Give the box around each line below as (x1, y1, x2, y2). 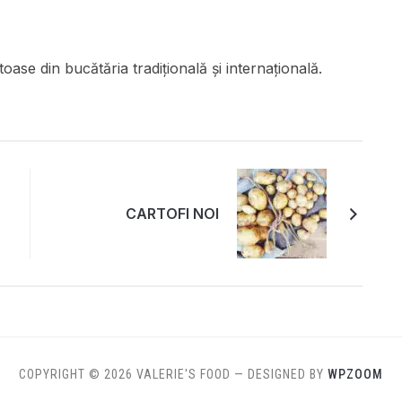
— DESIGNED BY (234, 367, 328, 382)
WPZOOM (328, 367, 383, 382)
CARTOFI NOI (126, 205, 219, 223)
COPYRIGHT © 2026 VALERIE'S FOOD (19, 367, 231, 382)
